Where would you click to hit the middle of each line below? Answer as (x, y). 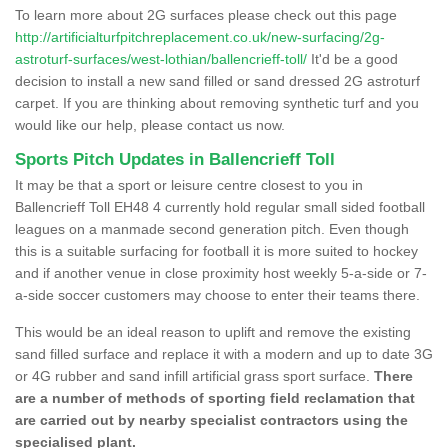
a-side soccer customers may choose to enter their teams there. (217, 294)
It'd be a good (352, 58)
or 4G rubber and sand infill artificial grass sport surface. (194, 375)
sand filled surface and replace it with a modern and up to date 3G (224, 353)
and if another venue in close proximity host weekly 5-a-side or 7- (221, 272)
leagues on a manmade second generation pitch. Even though (212, 228)
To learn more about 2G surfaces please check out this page (206, 14)
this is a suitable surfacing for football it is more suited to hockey (216, 250)
